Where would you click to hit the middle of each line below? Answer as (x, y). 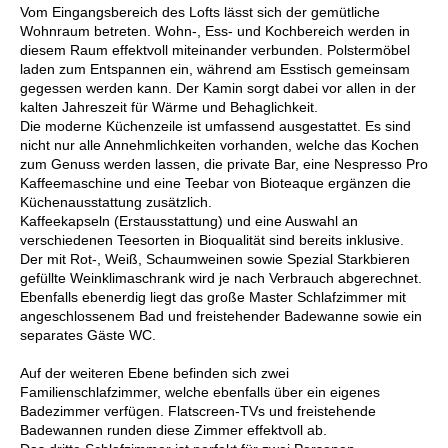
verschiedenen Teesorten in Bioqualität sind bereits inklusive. (212, 239)
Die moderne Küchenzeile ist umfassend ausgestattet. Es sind (215, 125)
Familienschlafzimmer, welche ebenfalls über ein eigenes (200, 391)
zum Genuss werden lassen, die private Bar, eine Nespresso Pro (224, 163)
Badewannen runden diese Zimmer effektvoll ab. (173, 429)
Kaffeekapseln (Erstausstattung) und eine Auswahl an (189, 220)
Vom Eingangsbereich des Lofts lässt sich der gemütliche (200, 11)
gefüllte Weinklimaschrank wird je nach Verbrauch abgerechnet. (221, 277)
